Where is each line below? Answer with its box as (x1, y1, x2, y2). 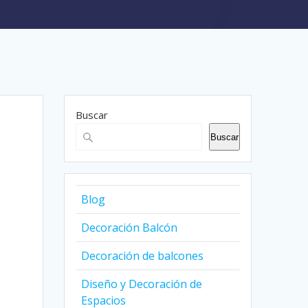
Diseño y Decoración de (81, 276, 203, 292)
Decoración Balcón (81, 220, 178, 236)
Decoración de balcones (81, 248, 204, 264)
